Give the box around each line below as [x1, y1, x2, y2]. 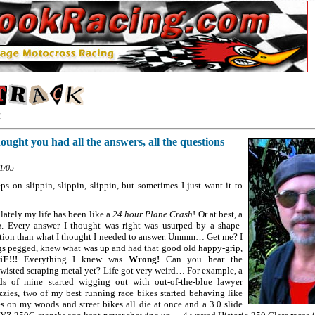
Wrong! [128, 254, 160, 264]
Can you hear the [159, 254, 243, 264]
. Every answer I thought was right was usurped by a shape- [1, 220, 243, 231]
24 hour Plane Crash [112, 209, 193, 219]
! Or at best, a [193, 209, 243, 219]
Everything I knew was [17, 254, 129, 264]
